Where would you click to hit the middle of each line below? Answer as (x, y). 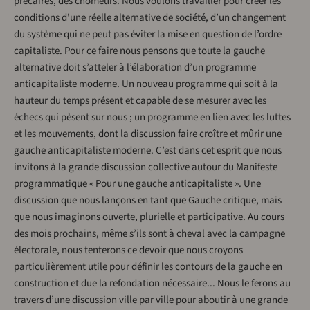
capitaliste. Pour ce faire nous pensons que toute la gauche (139, 51)
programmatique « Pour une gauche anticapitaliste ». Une (137, 184)
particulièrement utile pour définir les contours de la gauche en (148, 267)
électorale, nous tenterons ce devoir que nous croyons (128, 250)
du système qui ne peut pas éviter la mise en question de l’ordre (148, 35)
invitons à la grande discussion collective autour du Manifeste (146, 167)
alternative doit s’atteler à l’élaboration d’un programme (135, 68)
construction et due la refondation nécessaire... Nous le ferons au (152, 284)
